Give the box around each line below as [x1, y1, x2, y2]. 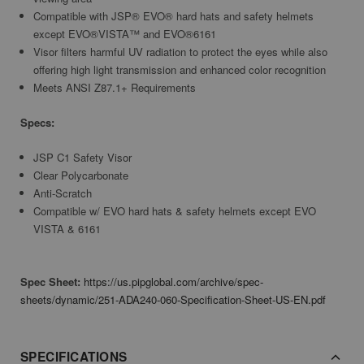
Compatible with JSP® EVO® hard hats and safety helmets [33, 8, 314, 24]
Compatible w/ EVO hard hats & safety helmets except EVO [33, 203, 317, 219]
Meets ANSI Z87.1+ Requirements [33, 80, 197, 96]
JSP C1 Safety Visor [33, 149, 132, 166]
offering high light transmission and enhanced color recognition [33, 62, 327, 78]
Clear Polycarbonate [33, 167, 129, 184]
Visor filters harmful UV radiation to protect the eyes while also [33, 44, 328, 60]
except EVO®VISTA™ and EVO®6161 [33, 26, 217, 42]
